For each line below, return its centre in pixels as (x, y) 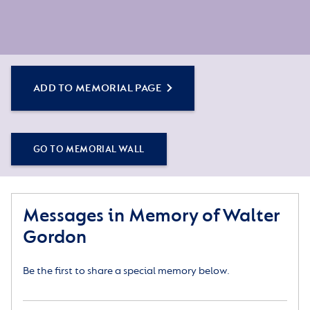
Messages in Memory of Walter (151, 216)
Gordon (55, 237)
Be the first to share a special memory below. (126, 271)
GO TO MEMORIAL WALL (89, 149)
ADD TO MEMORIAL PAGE (97, 89)
